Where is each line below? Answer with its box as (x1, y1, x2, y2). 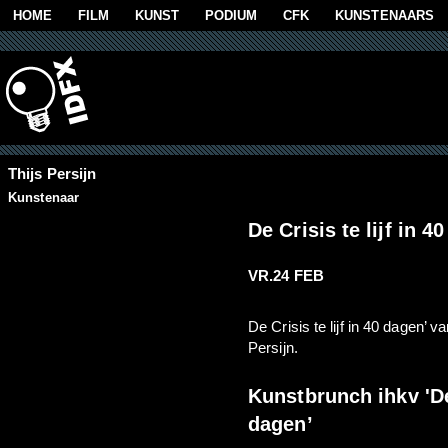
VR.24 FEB (248, 267, 324, 285)
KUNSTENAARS (335, 7, 435, 23)
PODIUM (204, 7, 258, 23)
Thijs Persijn (8, 165, 97, 183)
